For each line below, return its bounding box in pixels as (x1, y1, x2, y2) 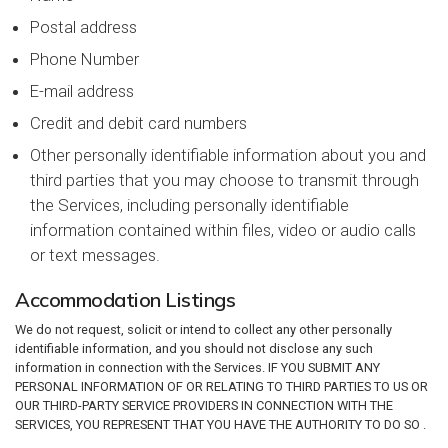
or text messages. (30, 245, 160, 265)
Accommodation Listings (15, 287, 235, 312)
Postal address (30, 17, 137, 37)
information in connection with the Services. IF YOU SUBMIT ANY (15, 360, 380, 375)
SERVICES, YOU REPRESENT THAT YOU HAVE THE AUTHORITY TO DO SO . (15, 417, 426, 432)
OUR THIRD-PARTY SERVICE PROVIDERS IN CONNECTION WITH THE (15, 398, 393, 413)
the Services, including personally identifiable (30, 195, 349, 215)
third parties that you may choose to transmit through (30, 170, 419, 190)
